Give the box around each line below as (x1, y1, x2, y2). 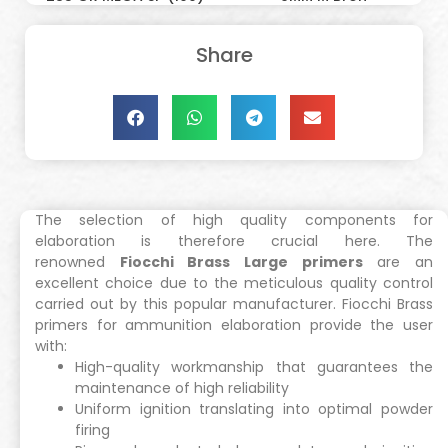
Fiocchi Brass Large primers (119, 252, 363, 273)
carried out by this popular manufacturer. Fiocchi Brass (35, 294, 433, 315)
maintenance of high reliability (75, 378, 289, 399)
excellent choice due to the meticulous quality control (35, 273, 433, 294)
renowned (35, 252, 120, 273)
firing (75, 420, 110, 441)
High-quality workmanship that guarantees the (75, 357, 433, 378)
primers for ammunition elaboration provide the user (35, 315, 433, 336)
